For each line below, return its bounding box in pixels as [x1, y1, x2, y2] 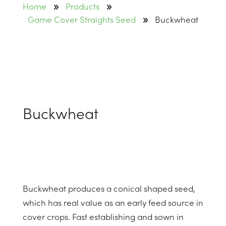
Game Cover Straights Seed [27, 17, 136, 25]
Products [65, 4, 99, 12]
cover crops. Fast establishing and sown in [22, 214, 184, 222]
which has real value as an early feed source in [22, 200, 203, 208]
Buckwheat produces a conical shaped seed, [22, 186, 195, 194]
